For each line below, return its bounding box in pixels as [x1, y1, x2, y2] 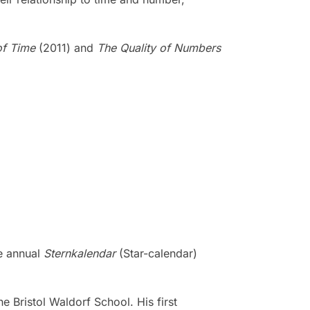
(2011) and [35, 40, 97, 55]
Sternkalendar [43, 246, 116, 261]
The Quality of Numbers [96, 40, 221, 55]
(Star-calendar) [115, 246, 197, 261]
